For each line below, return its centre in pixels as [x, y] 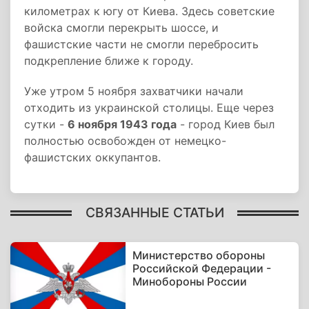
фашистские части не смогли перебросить [141, 44]
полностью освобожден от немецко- [125, 141]
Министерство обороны [199, 255]
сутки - [46, 124]
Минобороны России [190, 281]
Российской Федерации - [202, 268]
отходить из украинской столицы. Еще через [149, 108]
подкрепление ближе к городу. [109, 61]
